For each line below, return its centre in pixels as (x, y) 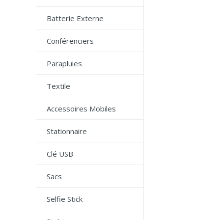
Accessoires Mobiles (81, 109)
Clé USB (60, 154)
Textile (58, 86)
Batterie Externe (75, 18)
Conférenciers (70, 41)
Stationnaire (67, 131)
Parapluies (64, 63)
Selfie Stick (65, 199)
